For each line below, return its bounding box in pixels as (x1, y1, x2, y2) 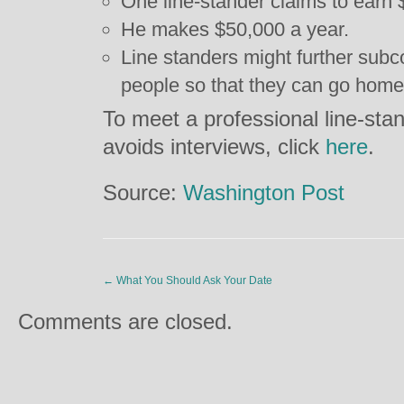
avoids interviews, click (103, 134, 326, 159)
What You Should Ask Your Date (114, 274, 272, 287)
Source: (103, 180, 183, 205)
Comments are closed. (18, 309, 233, 334)
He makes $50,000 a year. (121, 18, 349, 41)
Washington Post (183, 180, 344, 205)
